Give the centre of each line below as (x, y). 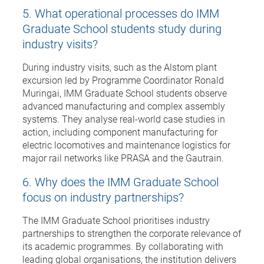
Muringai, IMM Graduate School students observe (125, 93)
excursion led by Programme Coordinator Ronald (123, 80)
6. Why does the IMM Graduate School (121, 181)
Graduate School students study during (122, 28)
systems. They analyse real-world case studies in (124, 118)
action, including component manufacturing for (120, 131)
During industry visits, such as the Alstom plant (120, 67)
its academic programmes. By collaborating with (123, 246)
